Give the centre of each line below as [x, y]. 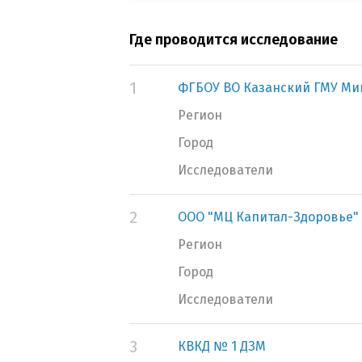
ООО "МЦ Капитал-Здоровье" [268, 217]
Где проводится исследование [234, 40]
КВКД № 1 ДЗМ [222, 346]
